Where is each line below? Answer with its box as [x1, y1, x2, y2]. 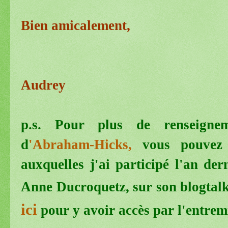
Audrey [21, 77, 66, 93]
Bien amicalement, [21, 17, 130, 33]
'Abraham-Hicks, [28, 136, 142, 152]
